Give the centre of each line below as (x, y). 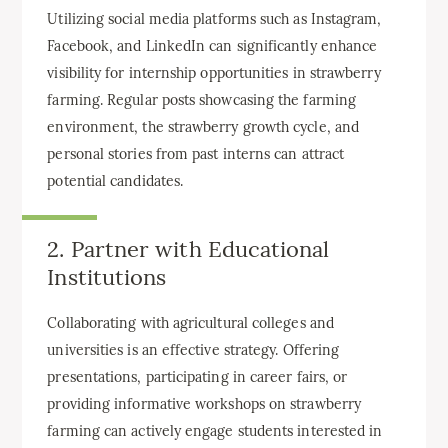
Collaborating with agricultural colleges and (190, 322)
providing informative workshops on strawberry (204, 403)
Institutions (107, 277)
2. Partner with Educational (188, 249)
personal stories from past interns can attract (196, 154)
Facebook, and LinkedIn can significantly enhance (212, 46)
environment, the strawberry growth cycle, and (203, 127)
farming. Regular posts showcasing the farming (202, 100)
